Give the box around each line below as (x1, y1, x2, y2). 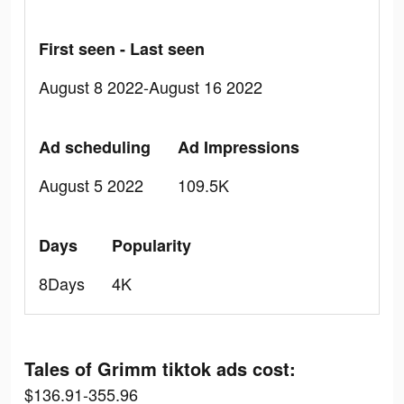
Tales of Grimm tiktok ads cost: (24, 355, 296, 381)
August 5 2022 (39, 173, 143, 197)
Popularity (112, 234, 191, 257)
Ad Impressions (178, 135, 299, 159)
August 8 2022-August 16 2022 (39, 75, 262, 98)
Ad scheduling (39, 135, 151, 159)
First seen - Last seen (39, 37, 205, 60)
